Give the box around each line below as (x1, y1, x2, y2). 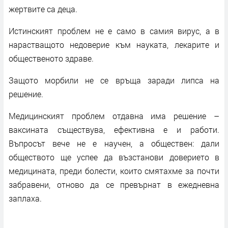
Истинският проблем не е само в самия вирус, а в (9, 25, 219, 36)
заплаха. (9, 192, 42, 204)
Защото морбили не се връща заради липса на (9, 74, 219, 85)
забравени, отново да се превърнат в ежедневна (9, 179, 219, 190)
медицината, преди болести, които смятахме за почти (9, 165, 219, 176)
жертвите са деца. (9, 3, 77, 14)
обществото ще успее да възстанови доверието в (9, 151, 219, 162)
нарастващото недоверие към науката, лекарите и (9, 39, 219, 50)
